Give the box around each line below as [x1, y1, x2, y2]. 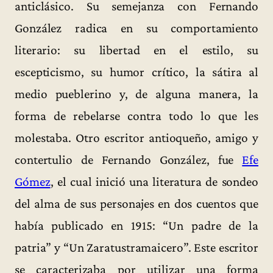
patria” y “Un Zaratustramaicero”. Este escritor [15, 239, 258, 255]
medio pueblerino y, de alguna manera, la [15, 86, 258, 101]
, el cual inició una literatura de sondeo [50, 174, 258, 189]
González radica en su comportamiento [15, 20, 258, 35]
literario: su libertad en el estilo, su [15, 42, 258, 57]
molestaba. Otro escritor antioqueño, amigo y [15, 130, 258, 145]
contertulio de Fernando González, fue [15, 152, 243, 167]
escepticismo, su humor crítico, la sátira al [15, 64, 258, 79]
